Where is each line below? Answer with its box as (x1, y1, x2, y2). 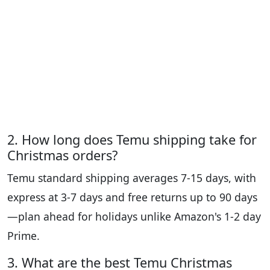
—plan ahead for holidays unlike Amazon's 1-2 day (7, 209, 261, 224)
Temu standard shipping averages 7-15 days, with (7, 171, 256, 186)
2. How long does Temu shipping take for (7, 131, 257, 149)
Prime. (7, 228, 40, 243)
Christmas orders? (7, 146, 118, 165)
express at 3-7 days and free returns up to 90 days (7, 190, 257, 205)
